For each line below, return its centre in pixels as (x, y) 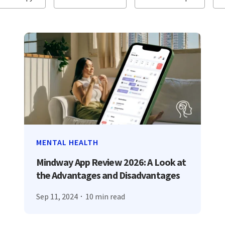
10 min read (105, 196)
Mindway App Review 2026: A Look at (111, 162)
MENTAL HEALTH (67, 142)
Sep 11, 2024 (57, 196)
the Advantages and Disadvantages (108, 175)
